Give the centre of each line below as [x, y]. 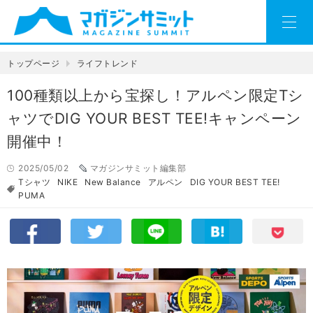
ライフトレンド [107, 64]
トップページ [33, 64]
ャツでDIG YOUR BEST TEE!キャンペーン [154, 119]
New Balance [113, 182]
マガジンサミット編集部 [138, 168]
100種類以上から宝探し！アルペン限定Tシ [155, 96]
